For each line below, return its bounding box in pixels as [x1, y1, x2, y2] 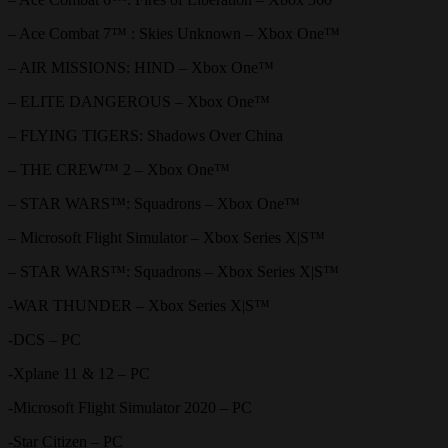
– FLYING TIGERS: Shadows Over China [8, 127, 283, 144]
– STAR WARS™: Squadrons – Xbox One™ [8, 195, 300, 212]
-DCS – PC [8, 331, 81, 348]
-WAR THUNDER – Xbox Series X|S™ [8, 297, 270, 314]
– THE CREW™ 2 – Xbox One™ [8, 161, 230, 178]
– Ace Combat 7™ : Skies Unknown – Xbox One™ [8, 25, 340, 42]
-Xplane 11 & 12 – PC [8, 365, 150, 382]
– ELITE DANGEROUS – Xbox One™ [8, 93, 270, 110]
